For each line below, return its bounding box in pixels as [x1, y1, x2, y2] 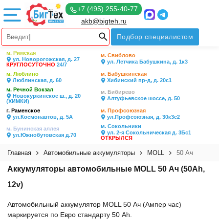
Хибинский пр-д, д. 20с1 [106, 77, 172, 83]
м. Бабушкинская [101, 71, 147, 77]
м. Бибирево [101, 89, 135, 95]
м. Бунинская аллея [6, 126, 59, 131]
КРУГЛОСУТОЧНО [6, 62, 55, 67]
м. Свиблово [101, 52, 135, 58]
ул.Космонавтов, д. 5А [11, 114, 73, 120]
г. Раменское [6, 108, 40, 113]
